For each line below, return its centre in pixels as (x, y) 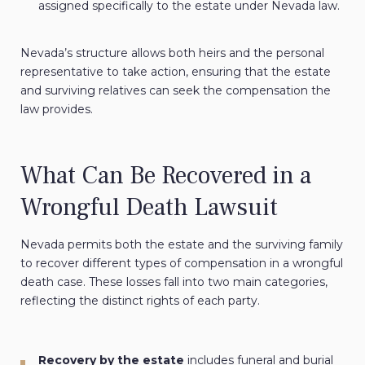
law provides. (57, 110)
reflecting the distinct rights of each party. (140, 301)
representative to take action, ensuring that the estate (176, 72)
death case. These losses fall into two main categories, (174, 282)
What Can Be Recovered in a (166, 176)
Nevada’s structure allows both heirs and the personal (172, 53)
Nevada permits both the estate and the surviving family (182, 245)
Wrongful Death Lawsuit (149, 208)
